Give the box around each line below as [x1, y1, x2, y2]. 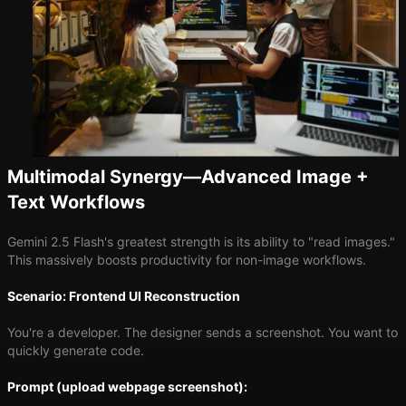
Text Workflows [7, 190, 145, 213]
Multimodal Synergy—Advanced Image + [7, 165, 369, 188]
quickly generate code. [7, 342, 144, 358]
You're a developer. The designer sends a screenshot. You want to [7, 324, 398, 340]
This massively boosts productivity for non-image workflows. [7, 251, 366, 267]
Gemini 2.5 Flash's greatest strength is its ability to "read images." [7, 233, 395, 249]
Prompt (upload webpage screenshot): [7, 378, 247, 394]
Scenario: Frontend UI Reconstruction [7, 287, 240, 304]
